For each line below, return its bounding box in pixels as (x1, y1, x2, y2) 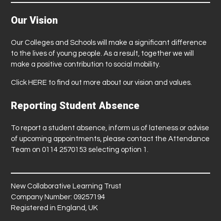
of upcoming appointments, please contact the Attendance (11, 135, 210, 143)
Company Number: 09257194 (11, 193, 106, 201)
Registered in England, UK (11, 204, 98, 212)
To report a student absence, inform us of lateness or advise (11, 124, 210, 132)
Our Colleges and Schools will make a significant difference (11, 38, 207, 46)
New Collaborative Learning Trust (11, 182, 122, 190)
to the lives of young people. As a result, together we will (11, 49, 194, 57)
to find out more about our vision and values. (47, 78, 192, 86)
